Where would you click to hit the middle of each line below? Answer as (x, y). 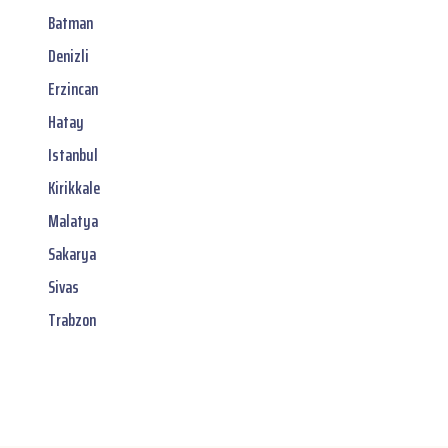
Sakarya (72, 253)
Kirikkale (74, 187)
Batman (70, 22)
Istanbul (73, 154)
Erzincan (73, 88)
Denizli (68, 55)
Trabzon (72, 319)
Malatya (73, 220)
